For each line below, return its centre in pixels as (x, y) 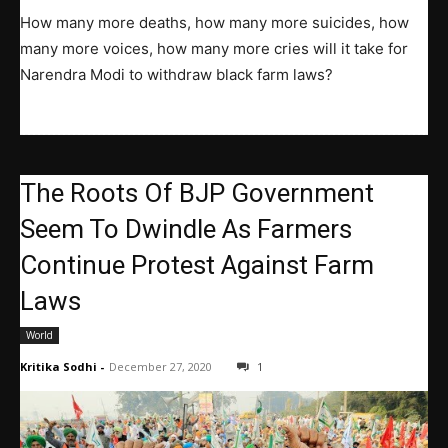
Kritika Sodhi (58, 366)
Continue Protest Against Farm (197, 264)
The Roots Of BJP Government (197, 192)
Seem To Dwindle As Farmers (186, 228)
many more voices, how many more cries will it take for (214, 48)
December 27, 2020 (160, 366)
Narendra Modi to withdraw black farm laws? (176, 74)
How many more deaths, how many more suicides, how (214, 22)
